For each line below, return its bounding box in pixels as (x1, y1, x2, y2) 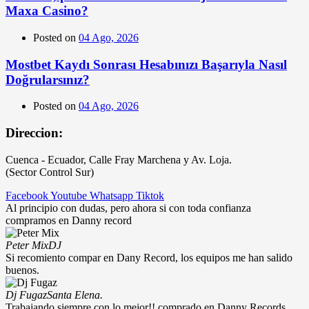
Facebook (6, 189, 48, 201)
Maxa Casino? (6, 3, 88, 19)
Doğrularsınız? (6, 72, 90, 87)
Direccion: (6, 126, 63, 140)
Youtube (50, 189, 87, 201)
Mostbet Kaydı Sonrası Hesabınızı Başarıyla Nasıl (6, 57, 287, 72)
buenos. (6, 263, 39, 276)
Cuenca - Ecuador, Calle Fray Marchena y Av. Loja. (6, 153, 232, 166)
